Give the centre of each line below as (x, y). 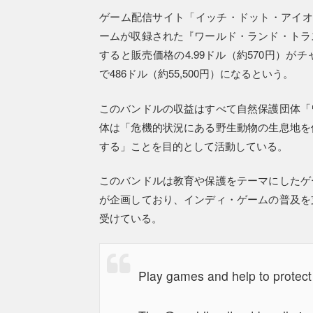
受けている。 (131, 218)
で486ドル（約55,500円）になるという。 (196, 73)
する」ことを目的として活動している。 (194, 145)
